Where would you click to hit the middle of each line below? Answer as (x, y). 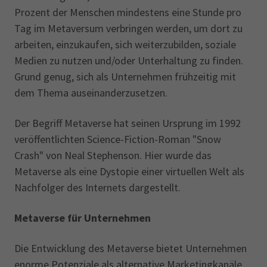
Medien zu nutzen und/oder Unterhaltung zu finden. (129, 60)
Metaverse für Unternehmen (83, 218)
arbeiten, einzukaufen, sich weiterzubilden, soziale (125, 44)
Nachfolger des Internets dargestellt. (97, 187)
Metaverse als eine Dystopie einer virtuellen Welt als (129, 171)
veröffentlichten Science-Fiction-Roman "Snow (118, 139)
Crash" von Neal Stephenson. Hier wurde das (113, 155)
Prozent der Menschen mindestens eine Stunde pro (128, 12)
